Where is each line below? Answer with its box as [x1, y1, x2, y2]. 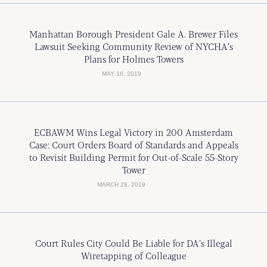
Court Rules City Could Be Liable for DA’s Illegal [35, 237, 232, 249]
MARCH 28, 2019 [97, 181, 145, 188]
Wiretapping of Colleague [80, 249, 187, 262]
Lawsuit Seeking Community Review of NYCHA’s [34, 40, 233, 52]
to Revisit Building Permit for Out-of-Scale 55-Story [29, 151, 238, 163]
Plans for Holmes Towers [83, 52, 184, 65]
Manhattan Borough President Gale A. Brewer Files [29, 27, 238, 40]
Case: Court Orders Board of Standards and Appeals [29, 138, 238, 151]
